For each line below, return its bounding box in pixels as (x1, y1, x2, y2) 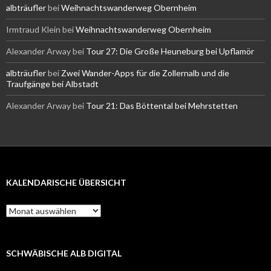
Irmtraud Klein (6, 24, 60, 35)
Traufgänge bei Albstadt (6, 79, 99, 90)
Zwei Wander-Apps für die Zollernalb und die (61, 68, 229, 79)
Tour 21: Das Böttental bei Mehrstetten (86, 100, 238, 111)
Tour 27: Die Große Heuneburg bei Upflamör (86, 46, 254, 57)
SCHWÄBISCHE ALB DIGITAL (6, 248, 122, 259)
